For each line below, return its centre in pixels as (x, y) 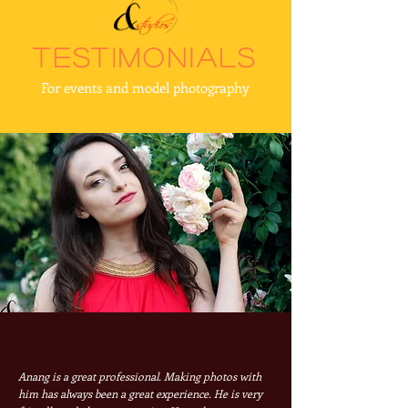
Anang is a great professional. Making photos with (140, 377)
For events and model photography (145, 88)
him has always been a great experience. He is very (140, 394)
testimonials (146, 57)
